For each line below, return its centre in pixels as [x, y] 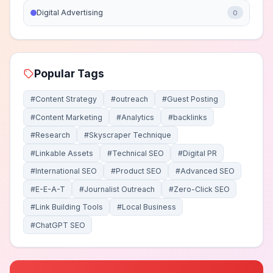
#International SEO [63, 171]
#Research [50, 135]
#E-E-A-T [48, 189]
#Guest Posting [190, 99]
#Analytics [135, 117]
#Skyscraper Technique [127, 135]
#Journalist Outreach [117, 189]
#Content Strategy [63, 99]
